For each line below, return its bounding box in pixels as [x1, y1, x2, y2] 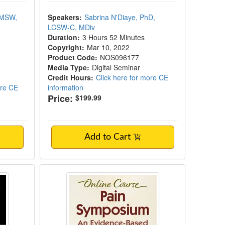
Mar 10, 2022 [87, 42, 132, 52]
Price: [48, 92, 73, 105]
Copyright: [48, 42, 85, 52]
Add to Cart [84, 133, 134, 142]
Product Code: [48, 52, 98, 62]
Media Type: [48, 62, 90, 72]
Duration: [48, 32, 80, 42]
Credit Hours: [48, 72, 94, 82]
